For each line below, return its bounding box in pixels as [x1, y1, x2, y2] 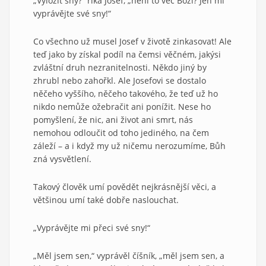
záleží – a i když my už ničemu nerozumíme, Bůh [33, 140, 226, 151]
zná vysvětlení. [33, 153, 91, 164]
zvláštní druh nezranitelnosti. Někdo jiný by [33, 61, 207, 73]
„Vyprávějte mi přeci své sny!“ [33, 221, 150, 233]
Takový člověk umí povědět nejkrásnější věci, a [33, 180, 216, 192]
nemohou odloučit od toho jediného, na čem [33, 126, 209, 138]
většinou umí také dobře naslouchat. [33, 194, 179, 205]
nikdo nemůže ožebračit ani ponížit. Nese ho [33, 100, 211, 112]
